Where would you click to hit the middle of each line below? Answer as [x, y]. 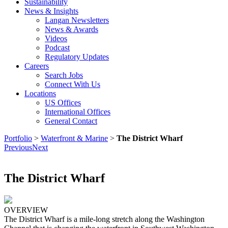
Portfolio [18, 138]
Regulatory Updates [77, 57]
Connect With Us [73, 84]
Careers [37, 66]
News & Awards [72, 29]
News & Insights [51, 11]
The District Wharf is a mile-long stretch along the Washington [104, 219]
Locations [40, 93]
